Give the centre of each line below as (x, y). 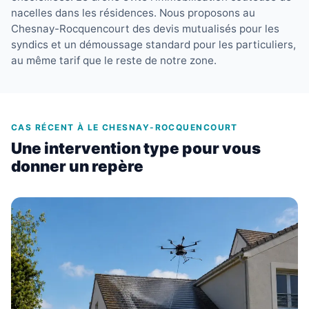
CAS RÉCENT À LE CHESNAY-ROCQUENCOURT (124, 128)
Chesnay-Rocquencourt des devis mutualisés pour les (145, 29)
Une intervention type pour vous (136, 148)
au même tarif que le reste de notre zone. (114, 61)
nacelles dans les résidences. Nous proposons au (133, 13)
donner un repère (77, 166)
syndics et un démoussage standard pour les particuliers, (153, 45)
